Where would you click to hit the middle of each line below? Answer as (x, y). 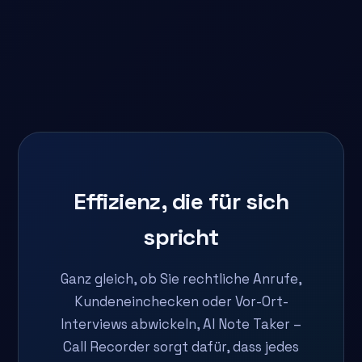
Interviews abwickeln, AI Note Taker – (181, 324)
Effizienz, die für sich (181, 202)
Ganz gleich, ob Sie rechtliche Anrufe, (181, 279)
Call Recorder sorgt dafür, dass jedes (181, 347)
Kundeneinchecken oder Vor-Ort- (181, 302)
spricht (181, 237)
